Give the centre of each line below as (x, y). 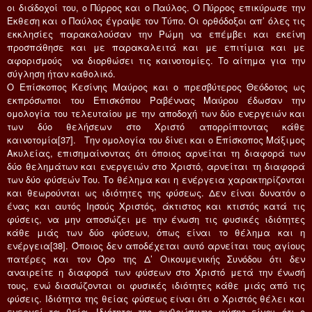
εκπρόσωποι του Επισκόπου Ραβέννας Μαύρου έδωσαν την (156, 100)
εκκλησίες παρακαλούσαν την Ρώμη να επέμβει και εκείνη (156, 33)
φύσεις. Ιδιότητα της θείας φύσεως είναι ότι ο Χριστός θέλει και (156, 298)
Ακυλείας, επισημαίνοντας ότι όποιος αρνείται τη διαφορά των (156, 153)
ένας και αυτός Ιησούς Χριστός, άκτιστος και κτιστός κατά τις (156, 205)
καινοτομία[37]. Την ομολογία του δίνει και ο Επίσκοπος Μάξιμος (156, 139)
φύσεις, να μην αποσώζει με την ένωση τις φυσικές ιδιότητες (156, 219)
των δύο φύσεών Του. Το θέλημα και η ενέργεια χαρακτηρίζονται (156, 179)
